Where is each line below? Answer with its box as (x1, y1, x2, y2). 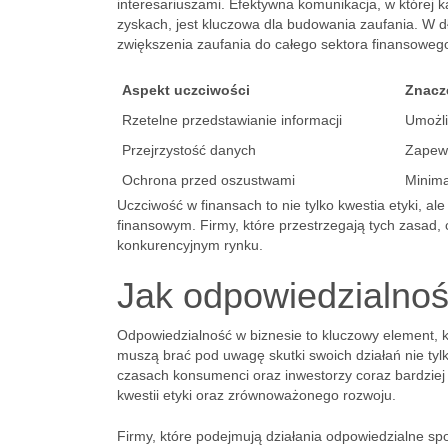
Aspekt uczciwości (122, 82, 250, 98)
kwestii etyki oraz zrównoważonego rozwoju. (117, 387, 396, 403)
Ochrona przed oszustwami (122, 172, 295, 188)
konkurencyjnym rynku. (117, 237, 263, 253)
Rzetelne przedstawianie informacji (122, 112, 342, 128)
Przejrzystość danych (122, 142, 256, 158)
